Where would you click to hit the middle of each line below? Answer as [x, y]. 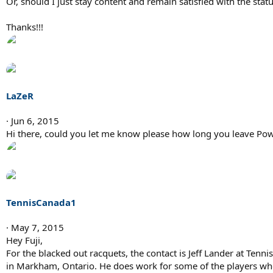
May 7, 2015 [37, 228]
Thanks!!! [25, 27]
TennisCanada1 [41, 203]
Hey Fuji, [24, 240]
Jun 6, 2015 [35, 121]
